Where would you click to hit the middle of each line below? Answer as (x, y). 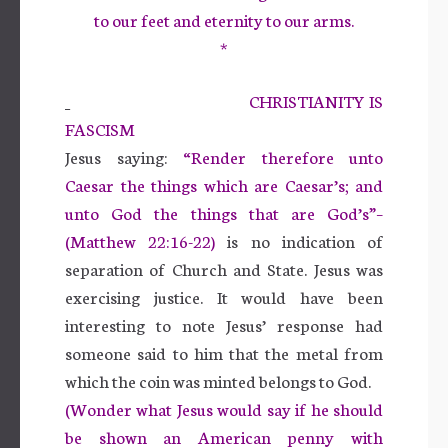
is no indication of (305, 240)
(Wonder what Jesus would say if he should (224, 408)
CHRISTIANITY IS (316, 100)
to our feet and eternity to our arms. (224, 19)
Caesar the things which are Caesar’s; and (224, 184)
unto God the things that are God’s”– (224, 212)
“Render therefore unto (283, 156)
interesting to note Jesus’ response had (224, 324)
